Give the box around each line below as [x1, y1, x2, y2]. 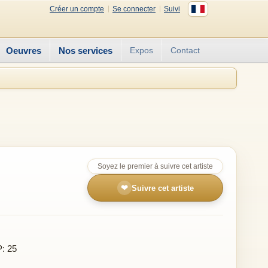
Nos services [59, 45, 112, 56]
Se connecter [112, 4, 156, 13]
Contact [170, 45, 200, 55]
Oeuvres [6, 45, 41, 56]
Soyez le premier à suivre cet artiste [98, 162, 213, 170]
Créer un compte [50, 4, 104, 13]
